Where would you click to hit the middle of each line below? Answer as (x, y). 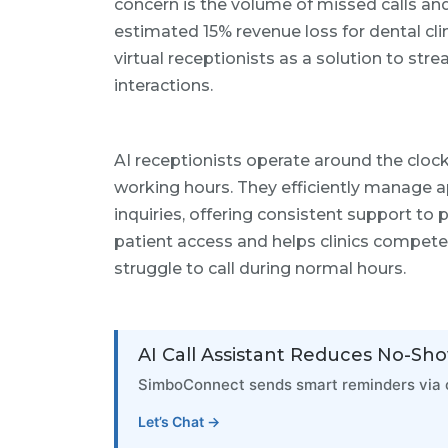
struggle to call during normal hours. (260, 268)
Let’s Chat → (179, 421)
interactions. (163, 85)
